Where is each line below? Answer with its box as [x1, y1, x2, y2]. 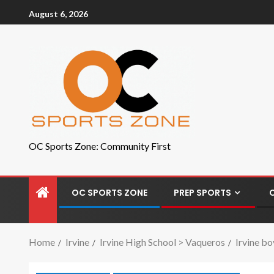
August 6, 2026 [29, 8, 88, 19]
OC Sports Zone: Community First [29, 140, 171, 152]
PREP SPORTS [174, 187, 231, 199]
